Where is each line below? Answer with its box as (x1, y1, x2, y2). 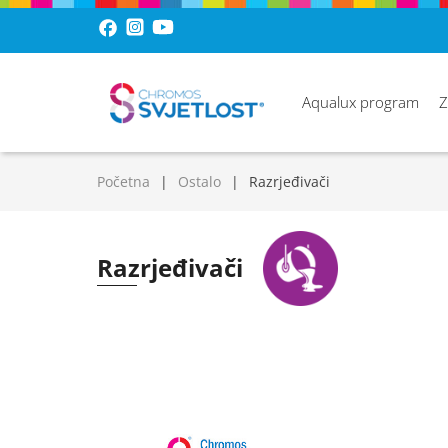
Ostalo (178, 172, 221, 191)
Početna (97, 172, 150, 191)
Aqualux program (302, 92, 419, 112)
